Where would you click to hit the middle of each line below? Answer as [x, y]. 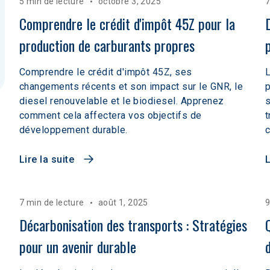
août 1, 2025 [123, 202]
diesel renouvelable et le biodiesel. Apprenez [122, 101]
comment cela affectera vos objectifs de [111, 115]
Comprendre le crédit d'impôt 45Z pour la [129, 24]
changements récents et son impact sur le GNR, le [131, 86]
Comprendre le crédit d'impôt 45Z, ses [106, 72]
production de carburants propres [107, 45]
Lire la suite [47, 159]
